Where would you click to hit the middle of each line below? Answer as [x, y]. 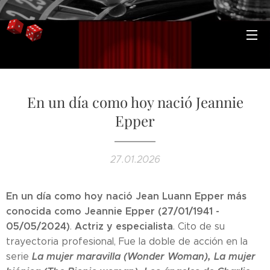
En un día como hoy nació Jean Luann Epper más [126, 196]
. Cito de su [199, 226]
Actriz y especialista [124, 226]
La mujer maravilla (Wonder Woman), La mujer [144, 256]
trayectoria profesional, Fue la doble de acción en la [127, 241]
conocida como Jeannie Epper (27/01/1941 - [113, 211]
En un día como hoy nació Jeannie [135, 102]
